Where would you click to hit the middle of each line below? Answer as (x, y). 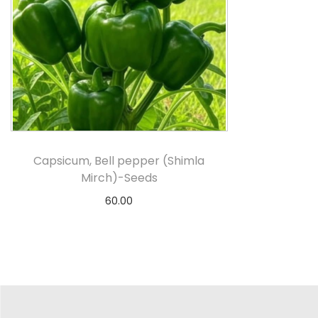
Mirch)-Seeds (119, 178)
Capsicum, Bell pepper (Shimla (119, 161)
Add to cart (126, 222)
